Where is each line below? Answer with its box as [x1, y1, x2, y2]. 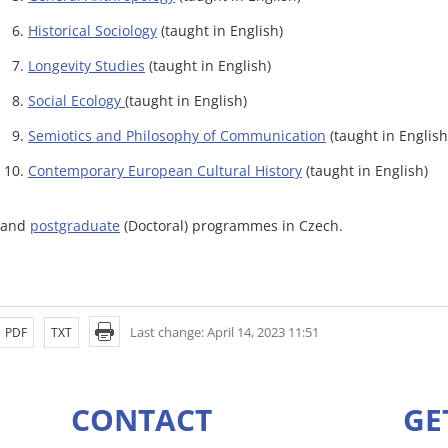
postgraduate [30, 216, 120, 235]
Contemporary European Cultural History [28, 161, 302, 180]
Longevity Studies [28, 56, 145, 75]
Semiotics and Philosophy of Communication [28, 126, 326, 145]
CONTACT [71, 399, 212, 441]
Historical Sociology [28, 21, 157, 40]
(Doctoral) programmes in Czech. [120, 216, 343, 235]
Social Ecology [28, 91, 125, 110]
